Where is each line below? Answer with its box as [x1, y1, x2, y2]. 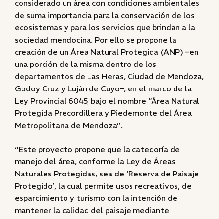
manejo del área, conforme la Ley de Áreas [15, 156, 175, 166]
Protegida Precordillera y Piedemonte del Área [15, 108, 192, 118]
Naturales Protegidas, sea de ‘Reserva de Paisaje [15, 169, 199, 178]
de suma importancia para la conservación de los [15, 10, 195, 20]
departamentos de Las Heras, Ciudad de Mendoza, [15, 71, 204, 81]
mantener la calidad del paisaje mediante [15, 205, 169, 215]
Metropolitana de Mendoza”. [15, 120, 123, 130]
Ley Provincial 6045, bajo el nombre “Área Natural [15, 96, 199, 106]
